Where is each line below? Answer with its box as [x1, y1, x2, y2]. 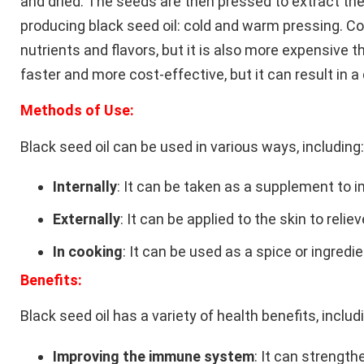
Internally [53, 178, 117, 196]
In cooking [53, 243, 123, 261]
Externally [53, 210, 120, 228]
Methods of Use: [20, 102, 134, 119]
